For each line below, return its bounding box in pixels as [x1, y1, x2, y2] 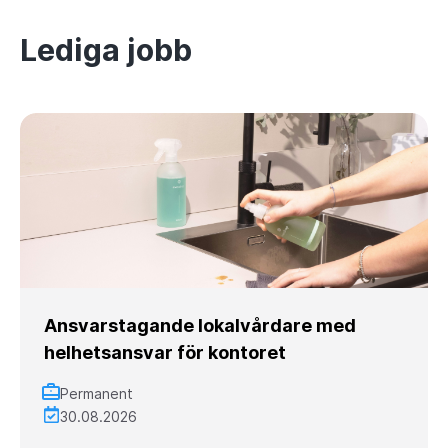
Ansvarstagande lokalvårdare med [44, 315, 356, 337]
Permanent [60, 385, 133, 403]
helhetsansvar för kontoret [44, 342, 286, 364]
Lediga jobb [20, 32, 192, 69]
